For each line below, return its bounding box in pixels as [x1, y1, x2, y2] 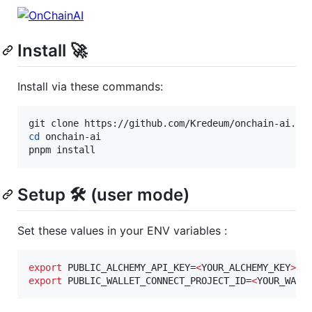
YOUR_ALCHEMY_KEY [201, 262, 290, 274]
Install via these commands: [17, 79, 163, 94]
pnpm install [29, 144, 95, 156]
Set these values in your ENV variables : [17, 224, 227, 238]
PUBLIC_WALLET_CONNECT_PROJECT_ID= [62, 275, 251, 287]
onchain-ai [40, 131, 101, 143]
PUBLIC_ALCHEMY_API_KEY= [62, 262, 196, 274]
